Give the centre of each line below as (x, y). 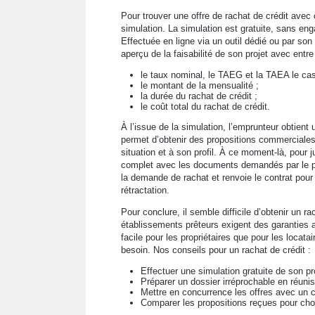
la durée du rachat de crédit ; (199, 96)
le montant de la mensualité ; (200, 85)
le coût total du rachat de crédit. (205, 107)
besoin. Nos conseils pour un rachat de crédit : (216, 250)
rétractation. (145, 190)
